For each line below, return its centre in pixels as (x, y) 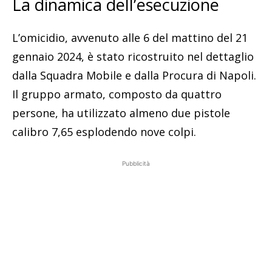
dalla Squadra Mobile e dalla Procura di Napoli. (134, 76)
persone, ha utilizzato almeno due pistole (121, 113)
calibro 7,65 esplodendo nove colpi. (104, 132)
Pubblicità (136, 164)
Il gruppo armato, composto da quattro (117, 94)
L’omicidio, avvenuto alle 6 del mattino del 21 (130, 38)
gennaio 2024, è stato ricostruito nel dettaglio (133, 57)
